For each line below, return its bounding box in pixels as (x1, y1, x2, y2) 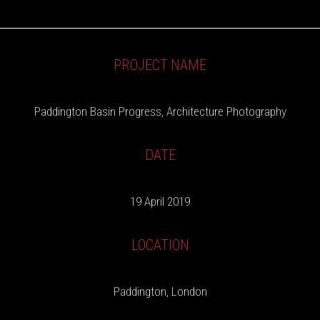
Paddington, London (113, 284, 207, 299)
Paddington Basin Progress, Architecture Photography (34, 104, 286, 119)
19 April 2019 (130, 194, 190, 209)
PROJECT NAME (114, 56, 206, 74)
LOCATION (131, 236, 189, 254)
